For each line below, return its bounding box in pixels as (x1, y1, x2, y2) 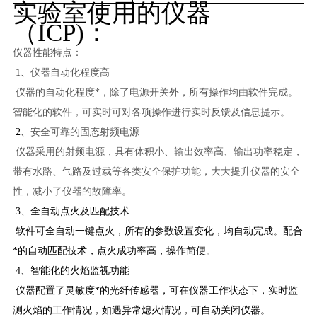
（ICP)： (12, 18, 109, 47)
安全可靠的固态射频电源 (30, 126, 139, 137)
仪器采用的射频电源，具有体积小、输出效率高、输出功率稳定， (12, 146, 303, 157)
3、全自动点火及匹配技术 (12, 205, 129, 217)
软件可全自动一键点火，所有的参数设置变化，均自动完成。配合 (12, 225, 303, 236)
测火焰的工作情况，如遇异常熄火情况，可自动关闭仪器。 (12, 304, 270, 316)
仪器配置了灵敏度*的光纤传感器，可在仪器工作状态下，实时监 (12, 284, 298, 296)
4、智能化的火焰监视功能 (12, 265, 129, 276)
